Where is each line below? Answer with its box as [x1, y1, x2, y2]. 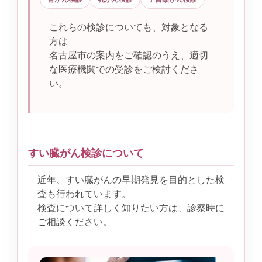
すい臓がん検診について [28, 145, 144, 160]
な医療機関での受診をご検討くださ [49, 64, 199, 74]
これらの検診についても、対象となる [49, 22, 208, 32]
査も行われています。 [37, 188, 131, 199]
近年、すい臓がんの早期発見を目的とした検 [37, 174, 225, 185]
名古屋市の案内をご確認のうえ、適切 [49, 50, 208, 60]
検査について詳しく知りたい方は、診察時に [37, 202, 225, 213]
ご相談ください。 [37, 216, 112, 227]
